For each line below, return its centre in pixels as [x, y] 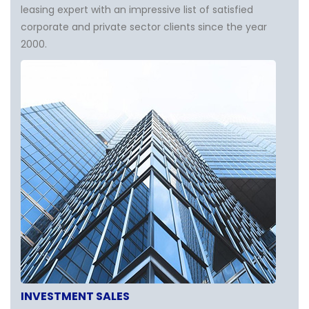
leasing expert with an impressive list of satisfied [137, 10]
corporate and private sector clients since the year [144, 27]
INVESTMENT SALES [75, 296]
